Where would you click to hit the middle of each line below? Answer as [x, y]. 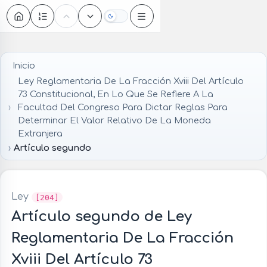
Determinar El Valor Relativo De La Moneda [115, 121]
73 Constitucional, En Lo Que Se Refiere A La [116, 94]
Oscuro [130, 19]
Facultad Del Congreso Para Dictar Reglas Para [123, 108]
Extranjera [41, 134]
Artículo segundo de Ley [101, 217]
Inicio [24, 65]
